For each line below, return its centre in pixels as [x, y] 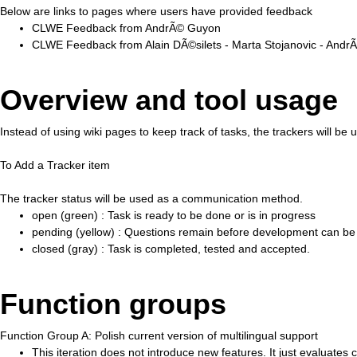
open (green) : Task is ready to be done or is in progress [174, 215]
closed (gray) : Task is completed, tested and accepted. [171, 249]
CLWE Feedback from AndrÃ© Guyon [126, 28]
